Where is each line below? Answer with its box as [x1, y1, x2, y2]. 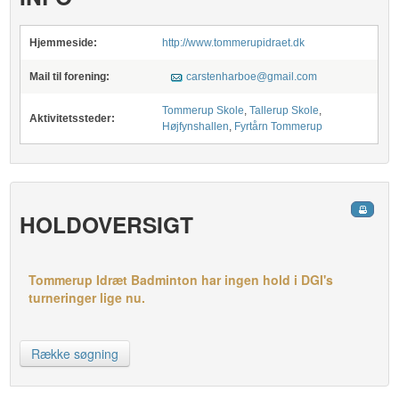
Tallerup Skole [249, 104, 320, 117]
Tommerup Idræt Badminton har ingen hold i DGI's [28, 271, 334, 289]
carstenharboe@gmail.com [186, 70, 318, 83]
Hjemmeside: [29, 37, 98, 49]
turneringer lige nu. [28, 289, 146, 306]
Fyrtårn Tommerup [234, 120, 323, 133]
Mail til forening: [29, 70, 110, 83]
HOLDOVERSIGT [20, 208, 194, 240]
